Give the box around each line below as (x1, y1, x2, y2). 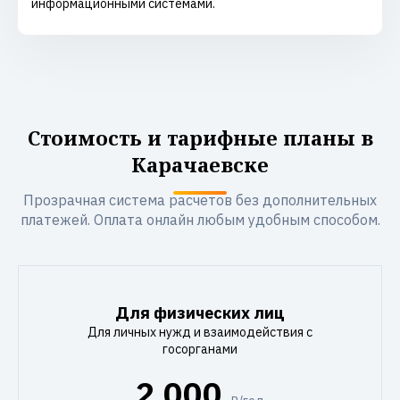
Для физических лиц (115, 303, 285, 323)
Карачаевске (131, 151, 269, 178)
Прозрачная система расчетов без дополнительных (23, 191, 377, 209)
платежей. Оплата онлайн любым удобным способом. (20, 211, 380, 229)
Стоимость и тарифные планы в (27, 124, 373, 151)
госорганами (162, 341, 237, 357)
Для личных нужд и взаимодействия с (87, 324, 312, 340)
